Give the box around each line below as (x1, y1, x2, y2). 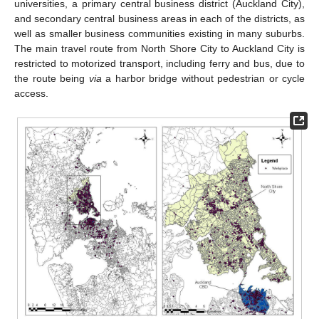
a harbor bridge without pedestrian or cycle (101, 73, 305, 85)
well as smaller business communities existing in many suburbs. (14, 28, 305, 40)
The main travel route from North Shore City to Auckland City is (14, 43, 305, 55)
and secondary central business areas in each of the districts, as (14, 13, 305, 25)
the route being (14, 73, 89, 85)
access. (14, 88, 48, 100)
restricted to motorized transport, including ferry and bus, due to (14, 58, 305, 70)
